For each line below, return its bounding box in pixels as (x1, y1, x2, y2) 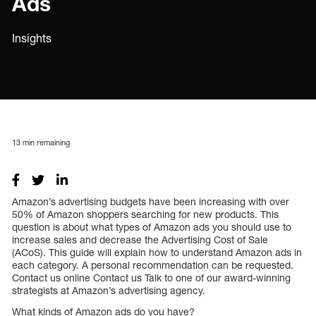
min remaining (20, 137, 70, 147)
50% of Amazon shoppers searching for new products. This (12, 207, 279, 220)
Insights (12, 31, 51, 45)
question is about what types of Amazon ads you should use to (12, 220, 291, 233)
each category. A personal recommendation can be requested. (12, 258, 293, 271)
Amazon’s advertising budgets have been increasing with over (12, 195, 289, 207)
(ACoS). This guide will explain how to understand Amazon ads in (12, 245, 302, 258)
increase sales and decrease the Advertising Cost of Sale (12, 233, 268, 245)
